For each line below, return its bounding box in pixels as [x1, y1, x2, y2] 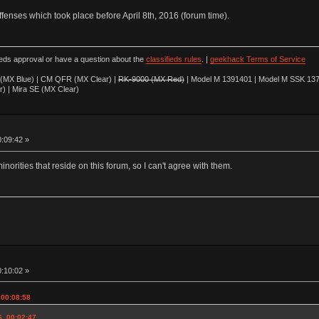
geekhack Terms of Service [209, 55, 305, 64]
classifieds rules [145, 55, 202, 64]
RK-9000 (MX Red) [117, 75, 184, 84]
